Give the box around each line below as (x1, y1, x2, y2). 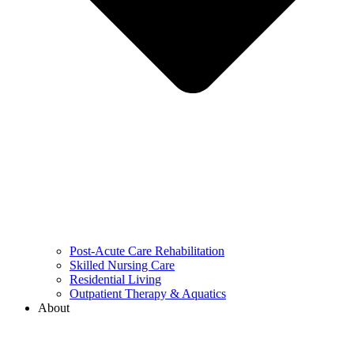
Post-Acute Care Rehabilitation (70, 244, 224, 258)
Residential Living (70, 273, 161, 287)
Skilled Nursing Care (70, 258, 175, 273)
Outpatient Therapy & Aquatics (70, 287, 226, 301)
